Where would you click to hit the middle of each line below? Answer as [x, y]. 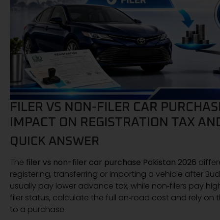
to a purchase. [38, 209]
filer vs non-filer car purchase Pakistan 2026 [111, 162]
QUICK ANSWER [55, 141]
